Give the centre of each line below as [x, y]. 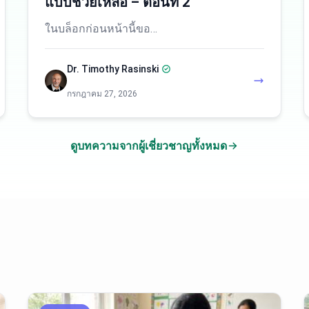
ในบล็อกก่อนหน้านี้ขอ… [101, 29]
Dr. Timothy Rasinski [113, 69]
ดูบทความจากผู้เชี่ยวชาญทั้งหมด [149, 146]
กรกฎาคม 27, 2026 [102, 94]
